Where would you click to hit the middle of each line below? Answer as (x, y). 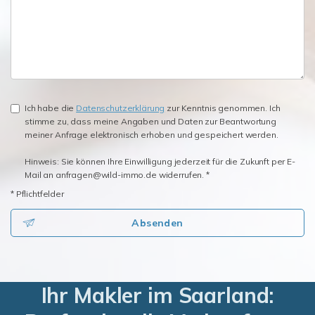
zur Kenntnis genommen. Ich (223, 108)
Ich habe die (51, 108)
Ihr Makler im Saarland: (157, 296)
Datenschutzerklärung (121, 108)
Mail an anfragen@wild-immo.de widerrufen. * (117, 175)
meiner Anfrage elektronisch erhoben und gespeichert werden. (152, 135)
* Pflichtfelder (37, 194)
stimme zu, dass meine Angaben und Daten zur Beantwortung (150, 122)
